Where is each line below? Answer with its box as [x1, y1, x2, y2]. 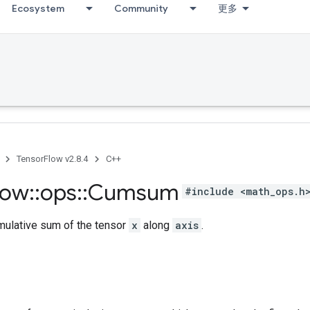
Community [114, 2, 168, 15]
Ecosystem [12, 2, 64, 15]
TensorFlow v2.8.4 [17, 154, 88, 164]
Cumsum [88, 179, 179, 206]
